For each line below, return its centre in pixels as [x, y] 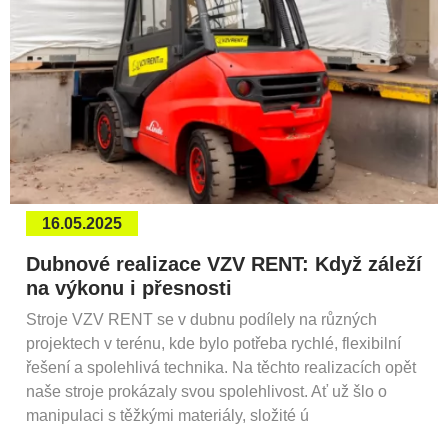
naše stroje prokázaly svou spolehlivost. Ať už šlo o [206, 391]
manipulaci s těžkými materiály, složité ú [167, 415]
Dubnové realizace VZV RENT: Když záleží [224, 263]
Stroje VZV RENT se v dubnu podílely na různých [201, 319]
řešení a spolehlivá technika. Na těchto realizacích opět [221, 367]
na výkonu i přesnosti [129, 287]
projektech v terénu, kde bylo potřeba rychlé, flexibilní [213, 343]
